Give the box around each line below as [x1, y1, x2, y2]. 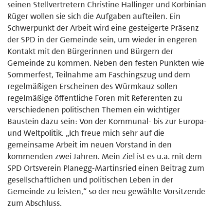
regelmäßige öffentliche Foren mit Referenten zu [7, 92, 182, 103]
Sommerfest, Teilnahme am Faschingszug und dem [7, 69, 190, 80]
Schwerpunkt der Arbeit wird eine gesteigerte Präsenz [7, 22, 199, 33]
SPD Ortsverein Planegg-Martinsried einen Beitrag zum [7, 162, 204, 173]
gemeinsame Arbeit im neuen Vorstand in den [7, 139, 172, 150]
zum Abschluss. [7, 197, 62, 208]
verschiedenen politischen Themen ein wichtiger [7, 104, 180, 115]
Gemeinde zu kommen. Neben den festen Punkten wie [7, 57, 204, 68]
